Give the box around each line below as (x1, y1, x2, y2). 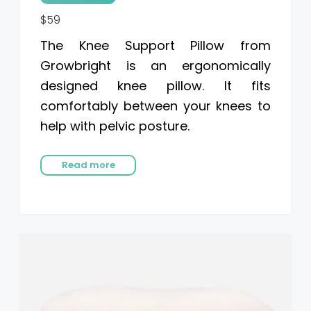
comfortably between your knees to (40, 96, 271, 115)
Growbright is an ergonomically (40, 56, 271, 74)
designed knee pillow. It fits (40, 76, 271, 94)
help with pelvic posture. (40, 117, 190, 135)
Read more (61, 158, 115, 171)
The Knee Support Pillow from (40, 36, 271, 54)
